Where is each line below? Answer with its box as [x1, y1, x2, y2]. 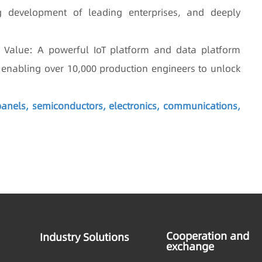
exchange [166, 239, 214, 254]
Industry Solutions [40, 229, 129, 244]
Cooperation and [166, 228, 249, 243]
